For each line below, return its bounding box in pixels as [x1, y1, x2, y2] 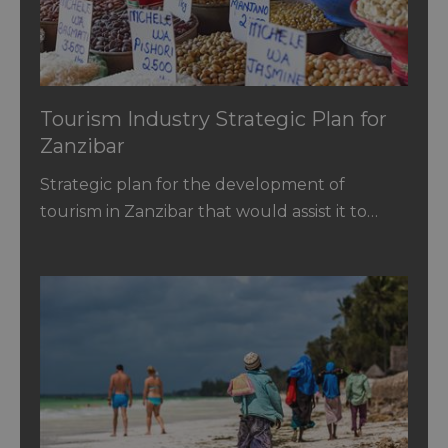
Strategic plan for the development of [40, 174, 345, 194]
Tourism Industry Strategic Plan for [40, 106, 387, 131]
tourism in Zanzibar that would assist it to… [40, 201, 378, 221]
